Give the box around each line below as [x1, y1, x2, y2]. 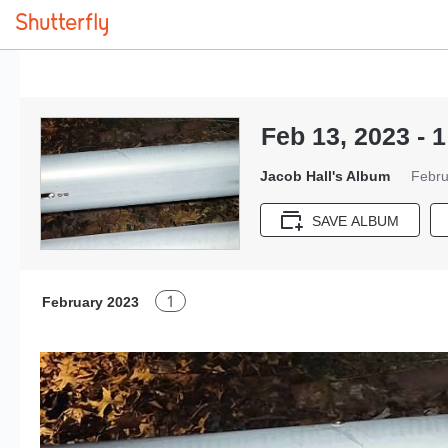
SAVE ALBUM [312, 213, 399, 230]
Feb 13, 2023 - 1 [261, 122, 446, 150]
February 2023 [42, 294, 139, 310]
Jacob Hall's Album [260, 168, 390, 184]
